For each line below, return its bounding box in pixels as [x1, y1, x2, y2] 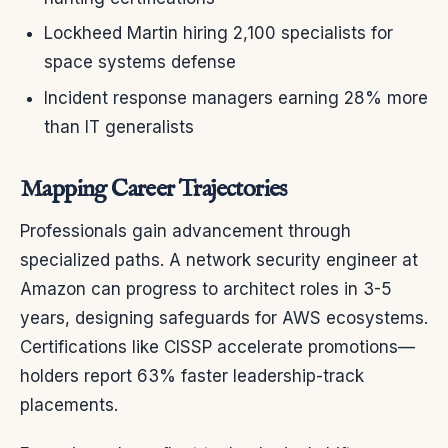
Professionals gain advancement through [20, 220, 351, 241]
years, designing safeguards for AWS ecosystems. [20, 307, 428, 328]
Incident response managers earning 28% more [44, 87, 428, 108]
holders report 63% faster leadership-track [20, 365, 364, 386]
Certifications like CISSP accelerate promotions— [20, 336, 415, 357]
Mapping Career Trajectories [20, 173, 287, 205]
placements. [20, 394, 118, 415]
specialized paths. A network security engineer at [20, 249, 418, 270]
